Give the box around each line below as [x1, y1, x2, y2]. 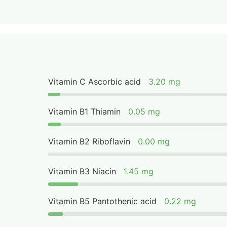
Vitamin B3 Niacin [48, 166, 117, 176]
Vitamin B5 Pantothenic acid [48, 196, 157, 206]
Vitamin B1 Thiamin [48, 106, 121, 117]
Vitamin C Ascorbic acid [48, 77, 141, 87]
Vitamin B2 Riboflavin [48, 136, 131, 146]
